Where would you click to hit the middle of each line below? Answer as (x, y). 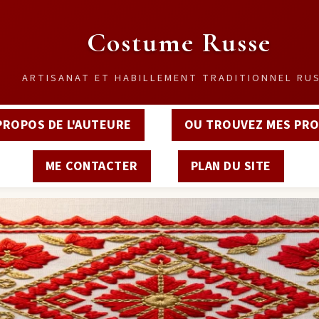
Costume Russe (179, 43)
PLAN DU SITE (231, 166)
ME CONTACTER (91, 166)
